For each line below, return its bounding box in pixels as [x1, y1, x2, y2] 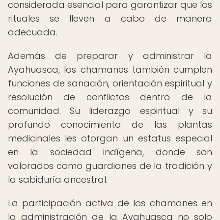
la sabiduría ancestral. [8, 173, 108, 186]
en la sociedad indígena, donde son [8, 146, 212, 158]
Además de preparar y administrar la [8, 50, 212, 62]
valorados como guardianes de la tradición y [8, 160, 212, 172]
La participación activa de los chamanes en [8, 197, 212, 209]
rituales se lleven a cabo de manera [8, 12, 212, 25]
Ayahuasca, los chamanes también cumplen [8, 63, 212, 76]
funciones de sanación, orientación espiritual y [8, 77, 212, 89]
